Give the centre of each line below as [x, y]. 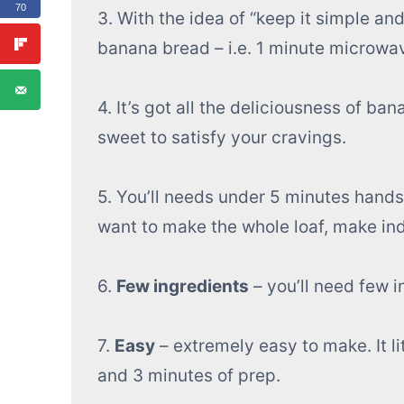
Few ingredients [182, 287]
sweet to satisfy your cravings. [221, 138]
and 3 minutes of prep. [188, 376]
